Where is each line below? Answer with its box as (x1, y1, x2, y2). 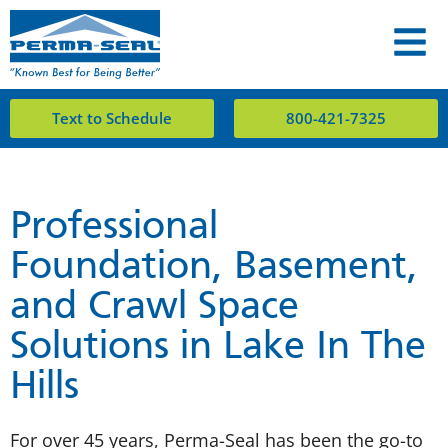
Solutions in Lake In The (10, 329, 426, 368)
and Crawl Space (10, 289, 299, 328)
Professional (10, 209, 218, 248)
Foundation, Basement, (10, 249, 418, 288)
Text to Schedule (52, 108, 172, 129)
